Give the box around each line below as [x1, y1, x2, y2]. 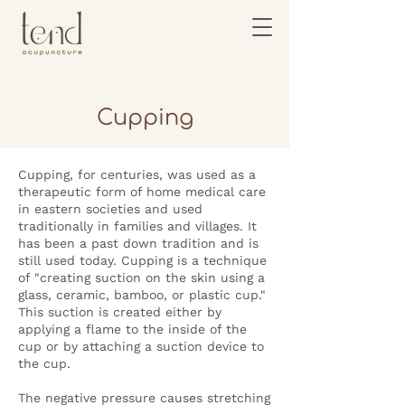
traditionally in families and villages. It [18, 219, 257, 233]
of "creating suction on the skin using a [18, 270, 265, 285]
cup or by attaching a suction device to [18, 339, 264, 353]
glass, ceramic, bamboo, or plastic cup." [18, 287, 266, 302]
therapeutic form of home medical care [18, 184, 266, 199]
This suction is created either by [18, 305, 221, 319]
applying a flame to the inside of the [18, 322, 247, 336]
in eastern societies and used [18, 202, 202, 216]
